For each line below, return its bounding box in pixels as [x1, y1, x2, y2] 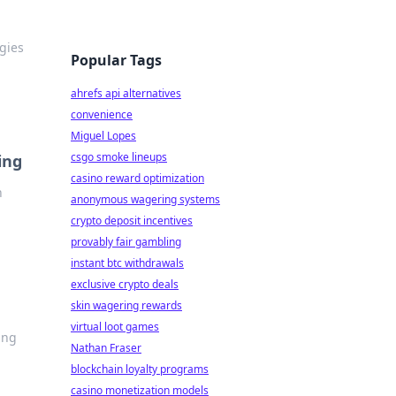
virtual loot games [71, 319, 159, 334]
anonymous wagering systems [71, 192, 220, 207]
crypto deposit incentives [71, 213, 193, 228]
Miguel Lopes [71, 128, 136, 143]
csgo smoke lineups [71, 149, 167, 164]
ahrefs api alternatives [71, 86, 181, 101]
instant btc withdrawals [71, 255, 184, 270]
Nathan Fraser [71, 340, 141, 355]
